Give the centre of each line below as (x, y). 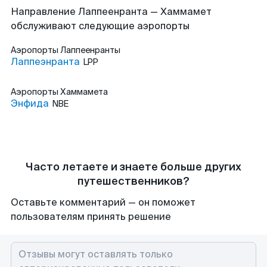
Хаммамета (84, 92)
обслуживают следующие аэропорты (100, 26)
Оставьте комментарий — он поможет (103, 202)
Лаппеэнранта (45, 62)
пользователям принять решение (91, 217)
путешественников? (133, 181)
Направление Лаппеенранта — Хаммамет (111, 12)
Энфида (30, 103)
